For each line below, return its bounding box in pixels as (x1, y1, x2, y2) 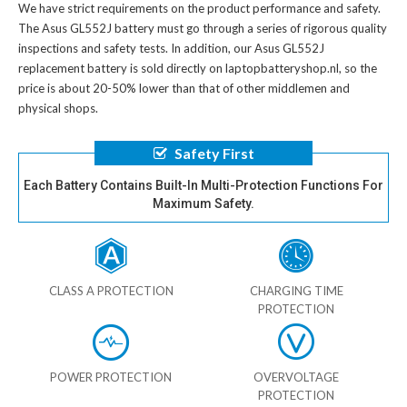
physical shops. (18, 100, 98, 115)
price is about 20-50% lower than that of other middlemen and (18, 80, 350, 95)
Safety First (174, 144, 254, 162)
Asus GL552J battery (42, 20, 154, 35)
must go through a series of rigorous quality (154, 20, 387, 35)
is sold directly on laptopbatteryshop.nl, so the (127, 60, 377, 75)
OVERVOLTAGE (253, 369, 339, 384)
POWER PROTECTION (50, 369, 172, 384)
